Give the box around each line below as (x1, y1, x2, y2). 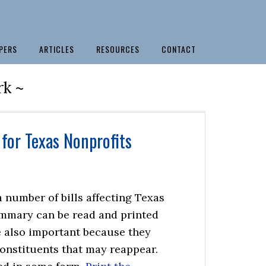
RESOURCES (96, 43, 140, 55)
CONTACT (161, 43, 196, 55)
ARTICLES (39, 43, 74, 55)
